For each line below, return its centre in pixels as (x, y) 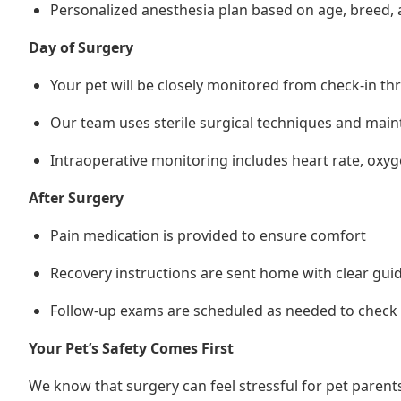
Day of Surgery (81, 47)
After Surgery (76, 198)
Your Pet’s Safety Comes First (131, 348)
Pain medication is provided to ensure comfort (208, 235)
